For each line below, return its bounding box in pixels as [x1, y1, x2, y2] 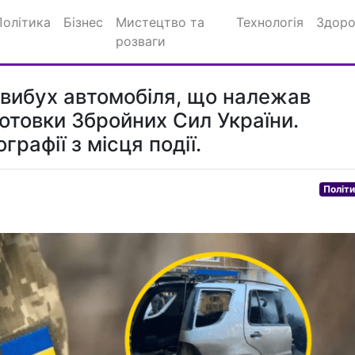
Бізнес [63, 14, 103, 30]
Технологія [236, 14, 304, 30]
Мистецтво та [116, 14, 204, 30]
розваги [116, 33, 166, 49]
